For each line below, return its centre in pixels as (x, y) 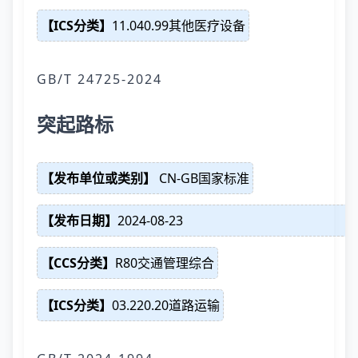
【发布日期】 (79, 221)
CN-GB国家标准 (203, 178)
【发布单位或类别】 (98, 178)
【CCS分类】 (78, 263)
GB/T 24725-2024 (99, 79)
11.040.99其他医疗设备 (179, 26)
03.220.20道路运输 (166, 305)
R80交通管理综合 (165, 263)
